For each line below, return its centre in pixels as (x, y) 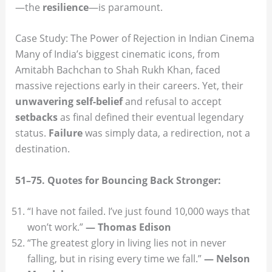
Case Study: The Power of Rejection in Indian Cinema (134, 39)
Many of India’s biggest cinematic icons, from (117, 54)
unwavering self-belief (69, 102)
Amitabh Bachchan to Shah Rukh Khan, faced (117, 70)
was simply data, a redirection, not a (166, 133)
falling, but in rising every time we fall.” (115, 259)
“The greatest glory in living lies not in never (127, 243)
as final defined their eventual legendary (150, 117)
